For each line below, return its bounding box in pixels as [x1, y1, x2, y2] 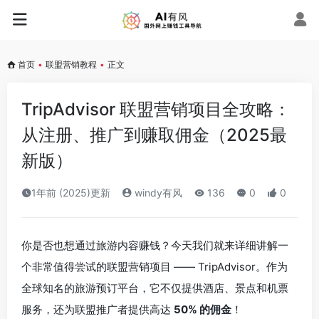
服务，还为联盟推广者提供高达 [21, 303, 174, 316]
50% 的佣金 [174, 303, 231, 316]
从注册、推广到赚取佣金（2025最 [21, 125, 287, 145]
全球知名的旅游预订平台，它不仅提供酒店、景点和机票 [21, 281, 288, 295]
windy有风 [132, 187, 182, 199]
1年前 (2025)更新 [31, 187, 110, 199]
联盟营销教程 [46, 59, 97, 70]
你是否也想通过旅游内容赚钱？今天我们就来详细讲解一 [21, 239, 288, 252]
